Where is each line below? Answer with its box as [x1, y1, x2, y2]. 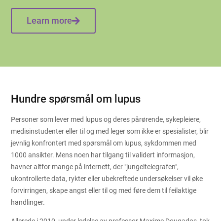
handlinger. [11, 198, 45, 206]
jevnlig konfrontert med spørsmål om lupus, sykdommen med [11, 139, 197, 147]
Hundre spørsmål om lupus [11, 92, 141, 105]
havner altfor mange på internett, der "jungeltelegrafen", [11, 162, 179, 171]
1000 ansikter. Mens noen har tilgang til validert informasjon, [11, 150, 195, 159]
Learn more [27, 15, 73, 26]
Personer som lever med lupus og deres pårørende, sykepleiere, [11, 115, 201, 123]
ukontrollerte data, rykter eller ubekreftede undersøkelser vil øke [11, 174, 203, 183]
